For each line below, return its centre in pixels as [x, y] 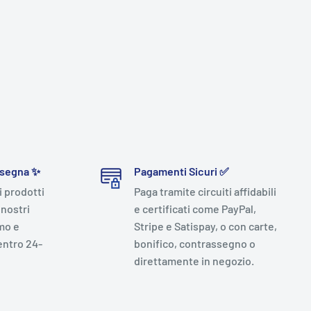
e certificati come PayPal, [195, 209]
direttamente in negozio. [194, 261]
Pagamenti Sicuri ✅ [181, 171]
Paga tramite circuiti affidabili [205, 192]
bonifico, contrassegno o [194, 244]
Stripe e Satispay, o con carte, [205, 226]
